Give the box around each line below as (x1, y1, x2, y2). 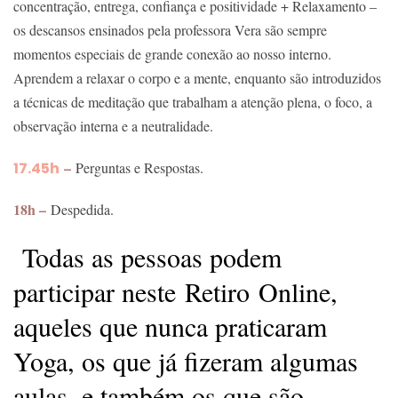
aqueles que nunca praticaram (13, 307, 327, 344)
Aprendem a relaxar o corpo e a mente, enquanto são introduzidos (13, 68, 381, 87)
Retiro (185, 273, 250, 309)
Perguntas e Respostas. (76, 157, 208, 177)
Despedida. (46, 199, 114, 219)
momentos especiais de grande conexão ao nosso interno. (13, 44, 331, 63)
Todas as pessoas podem (22, 238, 282, 275)
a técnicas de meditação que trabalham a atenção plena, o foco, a (13, 92, 372, 111)
